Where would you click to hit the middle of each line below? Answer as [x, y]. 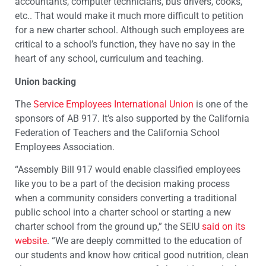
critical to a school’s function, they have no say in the [125, 45]
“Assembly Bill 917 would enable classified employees [128, 170]
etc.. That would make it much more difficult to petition [129, 16]
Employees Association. [65, 147]
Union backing [45, 81]
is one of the [221, 104]
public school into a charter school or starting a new [123, 213]
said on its [224, 227]
